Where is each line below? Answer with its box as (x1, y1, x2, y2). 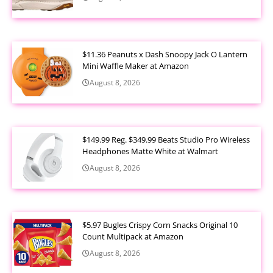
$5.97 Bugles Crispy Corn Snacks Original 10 (82, 219, 238, 230)
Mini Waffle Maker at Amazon (82, 60, 189, 71)
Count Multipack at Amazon (82, 230, 183, 242)
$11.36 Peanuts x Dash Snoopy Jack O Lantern (82, 48, 247, 60)
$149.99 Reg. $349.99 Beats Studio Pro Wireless (82, 133, 250, 145)
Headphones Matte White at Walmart (82, 145, 218, 157)
